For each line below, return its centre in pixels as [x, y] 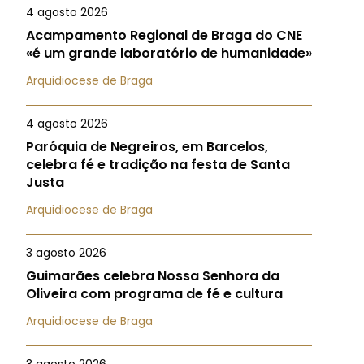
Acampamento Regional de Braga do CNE [164, 35]
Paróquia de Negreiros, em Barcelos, [147, 147]
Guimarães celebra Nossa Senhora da [153, 276]
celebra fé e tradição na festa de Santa [158, 165]
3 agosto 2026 [66, 253]
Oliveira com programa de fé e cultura [154, 294]
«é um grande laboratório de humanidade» [169, 53]
